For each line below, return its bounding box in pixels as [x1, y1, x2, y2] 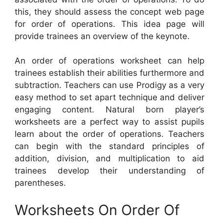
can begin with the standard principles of [15, 141, 204, 152]
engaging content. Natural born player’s [15, 105, 204, 115]
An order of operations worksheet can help [15, 56, 204, 66]
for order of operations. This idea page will [15, 19, 204, 29]
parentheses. [15, 178, 66, 188]
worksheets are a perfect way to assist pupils [15, 117, 204, 127]
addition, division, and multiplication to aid [15, 153, 204, 164]
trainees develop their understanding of [15, 166, 204, 176]
